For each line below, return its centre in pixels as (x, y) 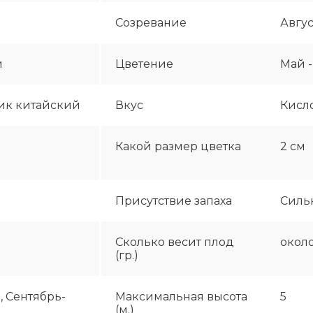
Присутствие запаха (174, 201)
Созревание (151, 23)
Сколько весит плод (175, 242)
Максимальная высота (181, 297)
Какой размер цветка (178, 146)
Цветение (144, 64)
